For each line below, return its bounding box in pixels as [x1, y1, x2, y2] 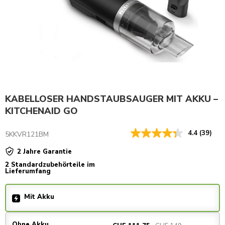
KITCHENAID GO [5, 105, 78, 118]
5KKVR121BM [5, 130, 49, 140]
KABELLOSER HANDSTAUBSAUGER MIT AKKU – [5, 93, 218, 105]
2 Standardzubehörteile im [5, 160, 95, 170]
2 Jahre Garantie [17, 147, 72, 157]
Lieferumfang [5, 167, 51, 176]
